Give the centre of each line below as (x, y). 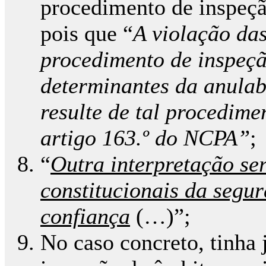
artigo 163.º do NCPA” (145, 138)
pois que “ (87, 33)
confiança (85, 216)
